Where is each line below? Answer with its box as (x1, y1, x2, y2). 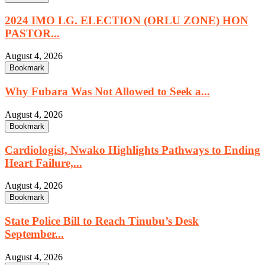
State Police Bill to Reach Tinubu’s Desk (5, 214, 199, 227)
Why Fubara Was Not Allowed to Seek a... (5, 85, 210, 98)
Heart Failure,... (5, 156, 82, 169)
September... (5, 227, 64, 240)
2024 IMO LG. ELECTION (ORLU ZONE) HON (5, 14, 248, 27)
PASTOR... (5, 27, 60, 40)
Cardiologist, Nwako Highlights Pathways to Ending (5, 143, 260, 156)
